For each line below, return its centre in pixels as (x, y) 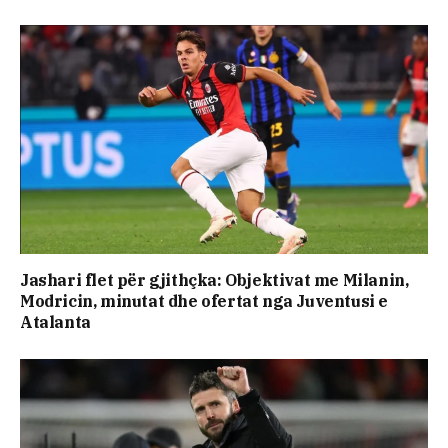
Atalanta (55, 322)
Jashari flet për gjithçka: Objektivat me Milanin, (214, 280)
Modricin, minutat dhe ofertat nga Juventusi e (204, 301)
